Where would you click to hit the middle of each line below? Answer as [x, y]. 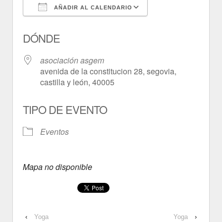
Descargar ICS [66, 25]
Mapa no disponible [57, 167]
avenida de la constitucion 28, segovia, [108, 71]
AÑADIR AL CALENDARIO [92, 8]
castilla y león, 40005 [77, 82]
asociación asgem [72, 60]
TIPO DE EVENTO [65, 110]
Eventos [55, 132]
